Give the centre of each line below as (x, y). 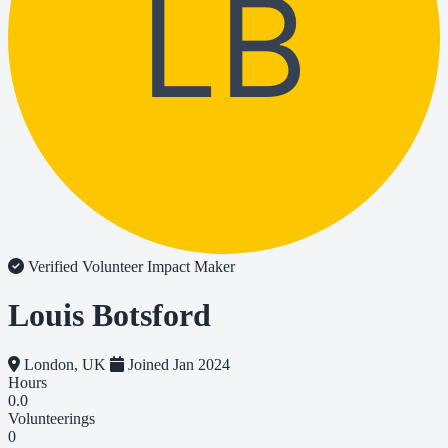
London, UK (65, 364)
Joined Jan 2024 (177, 364)
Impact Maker (191, 266)
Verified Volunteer (85, 266)
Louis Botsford (109, 315)
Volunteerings (51, 418)
